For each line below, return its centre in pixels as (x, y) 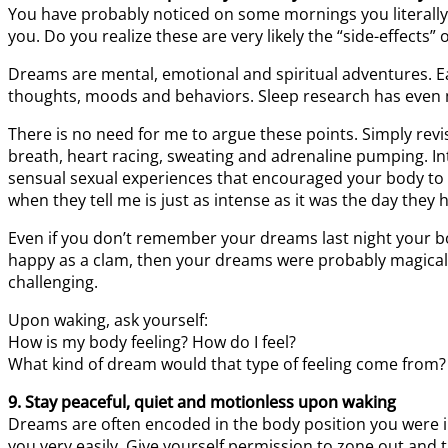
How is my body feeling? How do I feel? (152, 341)
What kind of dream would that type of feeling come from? (227, 363)
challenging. (53, 281)
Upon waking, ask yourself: (108, 319)
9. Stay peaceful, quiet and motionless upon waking (202, 401)
